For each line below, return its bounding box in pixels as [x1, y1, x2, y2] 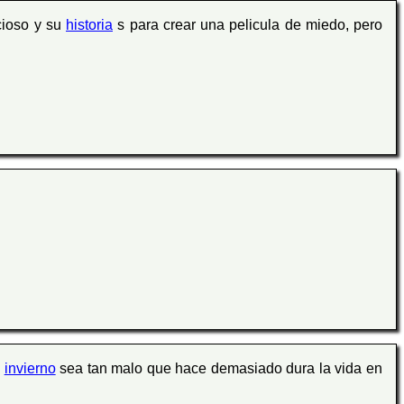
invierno [4, 360, 56, 376]
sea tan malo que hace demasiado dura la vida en [55, 360, 383, 376]
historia [66, 17, 113, 33]
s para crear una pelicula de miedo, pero [113, 17, 382, 33]
